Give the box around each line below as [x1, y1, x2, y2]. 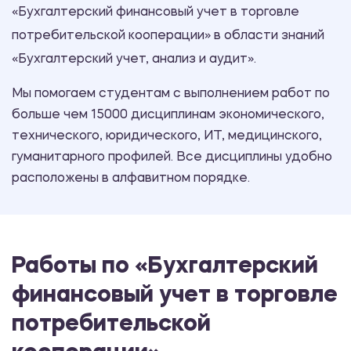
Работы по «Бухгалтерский [12, 255, 318, 279]
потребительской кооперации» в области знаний [12, 30, 324, 43]
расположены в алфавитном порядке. [12, 172, 250, 186]
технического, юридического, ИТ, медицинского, [12, 130, 322, 143]
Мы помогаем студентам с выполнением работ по [12, 88, 330, 101]
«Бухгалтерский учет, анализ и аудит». [12, 53, 256, 67]
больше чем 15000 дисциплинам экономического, [12, 109, 324, 122]
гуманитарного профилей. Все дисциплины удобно [12, 151, 332, 165]
